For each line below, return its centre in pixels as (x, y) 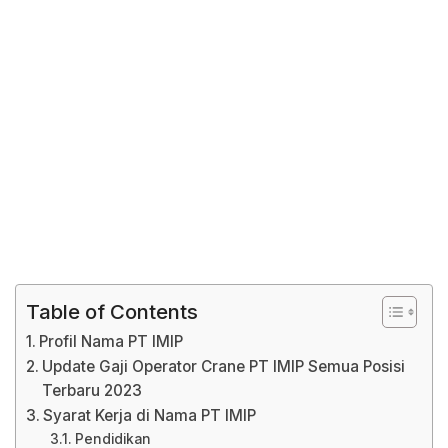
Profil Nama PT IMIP (111, 341)
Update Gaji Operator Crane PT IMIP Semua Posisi (224, 366)
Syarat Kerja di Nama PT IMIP (150, 415)
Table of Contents (112, 311)
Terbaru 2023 (92, 390)
